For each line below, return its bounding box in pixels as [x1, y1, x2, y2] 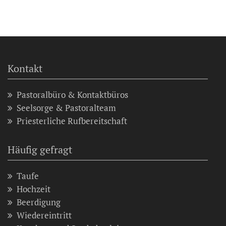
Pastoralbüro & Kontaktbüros [17, 88, 128, 100]
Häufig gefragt [8, 142, 72, 156]
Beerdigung [17, 196, 61, 208]
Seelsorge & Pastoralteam [17, 101, 116, 114]
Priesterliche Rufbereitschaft [17, 115, 127, 127]
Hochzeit [17, 183, 50, 195]
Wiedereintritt [17, 209, 72, 221]
